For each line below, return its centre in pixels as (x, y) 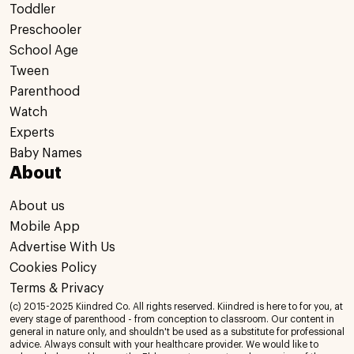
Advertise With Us (62, 248)
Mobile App (45, 227)
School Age (44, 51)
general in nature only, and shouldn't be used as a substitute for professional (177, 332)
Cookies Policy (53, 268)
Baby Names (46, 154)
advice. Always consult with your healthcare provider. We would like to (164, 345)
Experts (32, 133)
